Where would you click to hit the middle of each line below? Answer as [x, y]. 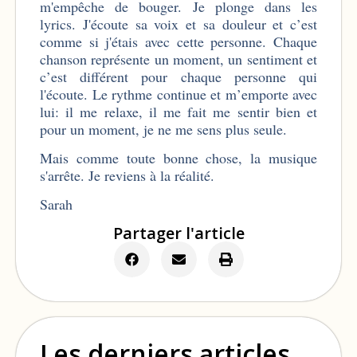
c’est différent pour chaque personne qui [178, 76]
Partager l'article [178, 233]
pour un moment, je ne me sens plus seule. [163, 129]
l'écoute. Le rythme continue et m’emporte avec [178, 94]
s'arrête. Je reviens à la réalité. [132, 175]
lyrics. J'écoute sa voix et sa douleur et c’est [178, 24]
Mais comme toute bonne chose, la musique [178, 157]
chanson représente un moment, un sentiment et [178, 59]
